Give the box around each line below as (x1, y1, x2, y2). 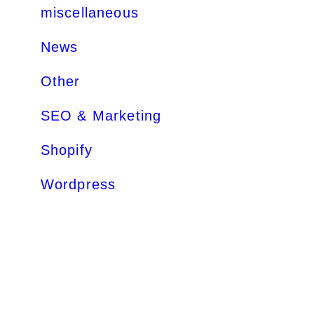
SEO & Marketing (40, 108, 162, 123)
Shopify (40, 142, 93, 158)
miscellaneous (40, 5, 139, 20)
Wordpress (40, 177, 116, 192)
